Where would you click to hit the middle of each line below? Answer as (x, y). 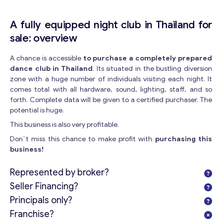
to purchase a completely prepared (147, 58)
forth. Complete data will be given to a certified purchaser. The (111, 100)
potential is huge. (37, 110)
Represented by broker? (59, 172)
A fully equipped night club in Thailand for (111, 25)
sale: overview (44, 38)
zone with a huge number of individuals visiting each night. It (111, 79)
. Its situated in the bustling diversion (152, 69)
